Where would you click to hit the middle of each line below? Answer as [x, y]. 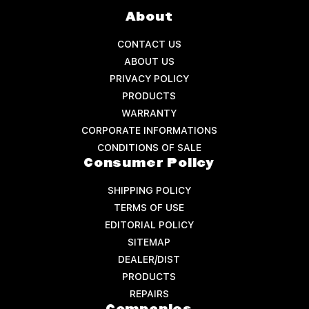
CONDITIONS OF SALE [149, 147]
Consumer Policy [149, 163]
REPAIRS [149, 293]
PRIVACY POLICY [149, 78]
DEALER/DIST [149, 259]
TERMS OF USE [149, 207]
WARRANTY [149, 113]
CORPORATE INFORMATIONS [149, 130]
